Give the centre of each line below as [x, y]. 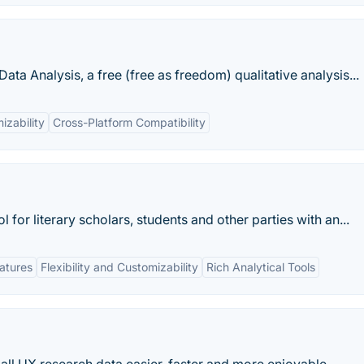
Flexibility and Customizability [119, 267]
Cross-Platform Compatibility [129, 123]
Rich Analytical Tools [261, 267]
